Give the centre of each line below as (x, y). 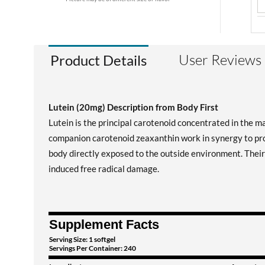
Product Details (98, 60)
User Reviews (220, 60)
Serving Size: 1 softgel (82, 239)
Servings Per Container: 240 (93, 248)
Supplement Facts (104, 224)
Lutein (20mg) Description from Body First (133, 107)
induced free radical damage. (104, 169)
